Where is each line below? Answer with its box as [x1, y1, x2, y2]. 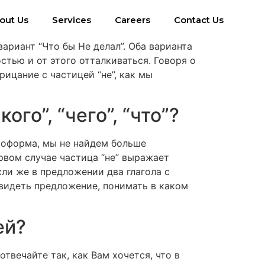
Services [52, 14, 91, 25]
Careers [115, 14, 150, 25]
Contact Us [174, 14, 224, 25]
